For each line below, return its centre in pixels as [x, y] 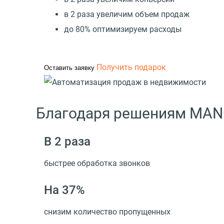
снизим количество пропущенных [107, 211]
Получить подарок [131, 67]
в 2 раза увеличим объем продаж [127, 14]
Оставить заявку [69, 67]
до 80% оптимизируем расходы [123, 29]
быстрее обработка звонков [97, 163]
